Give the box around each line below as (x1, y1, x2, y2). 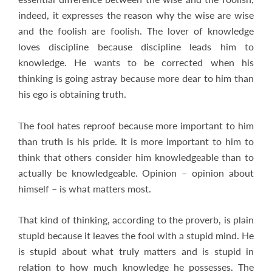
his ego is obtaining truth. (18, 87, 126, 101)
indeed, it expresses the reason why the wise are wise (18, 8, 254, 22)
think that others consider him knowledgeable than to (18, 150, 254, 164)
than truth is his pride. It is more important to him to (18, 134, 254, 148)
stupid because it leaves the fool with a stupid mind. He (18, 228, 254, 242)
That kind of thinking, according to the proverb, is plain (18, 212, 254, 226)
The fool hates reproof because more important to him (18, 118, 254, 132)
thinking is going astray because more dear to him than (18, 71, 254, 85)
